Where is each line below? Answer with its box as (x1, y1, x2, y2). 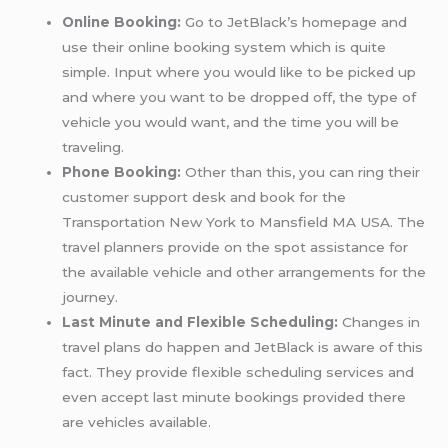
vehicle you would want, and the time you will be (62, 114, 400, 131)
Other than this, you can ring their (181, 164, 421, 181)
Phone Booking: (62, 164, 182, 181)
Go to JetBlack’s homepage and (181, 14, 408, 31)
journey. (62, 289, 119, 306)
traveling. (62, 139, 125, 156)
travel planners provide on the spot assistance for (62, 239, 409, 256)
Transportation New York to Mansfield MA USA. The (62, 214, 426, 231)
